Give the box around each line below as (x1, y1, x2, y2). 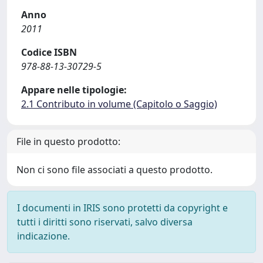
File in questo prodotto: (16, 135, 120, 148)
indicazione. (17, 230, 70, 242)
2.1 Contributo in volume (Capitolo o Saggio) (21, 97, 217, 110)
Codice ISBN (21, 46, 77, 59)
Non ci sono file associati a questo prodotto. (16, 163, 213, 176)
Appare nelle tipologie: (21, 83, 127, 96)
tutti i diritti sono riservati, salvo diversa (17, 215, 193, 228)
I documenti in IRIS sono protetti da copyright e (17, 201, 228, 214)
